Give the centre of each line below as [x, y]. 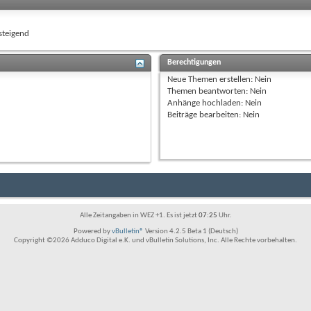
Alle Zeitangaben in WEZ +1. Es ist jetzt [139, 215]
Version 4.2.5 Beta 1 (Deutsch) [191, 231]
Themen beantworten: [209, 91]
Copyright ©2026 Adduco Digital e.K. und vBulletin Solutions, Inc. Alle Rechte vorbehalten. [155, 240]
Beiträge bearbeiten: [205, 115]
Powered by [92, 231]
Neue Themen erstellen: [211, 79]
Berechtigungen [194, 62]
